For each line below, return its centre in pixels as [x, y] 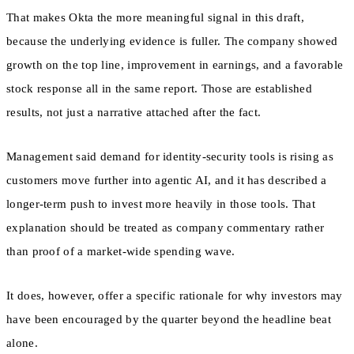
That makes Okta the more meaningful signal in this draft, [156, 17]
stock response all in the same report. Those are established [159, 88]
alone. [22, 343]
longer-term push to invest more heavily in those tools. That [161, 204]
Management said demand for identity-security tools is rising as [170, 157]
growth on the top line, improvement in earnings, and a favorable [175, 64]
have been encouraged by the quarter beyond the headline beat [169, 320]
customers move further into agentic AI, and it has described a [167, 181]
